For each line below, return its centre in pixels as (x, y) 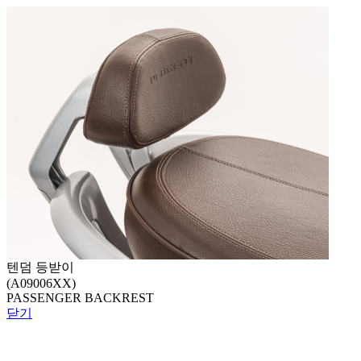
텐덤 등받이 (40, 267)
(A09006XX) (41, 283)
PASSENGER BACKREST (80, 298)
